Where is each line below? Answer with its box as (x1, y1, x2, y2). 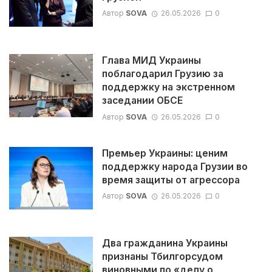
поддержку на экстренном (101, 81, 235, 93)
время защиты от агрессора (101, 174, 240, 186)
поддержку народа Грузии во (101, 160, 248, 172)
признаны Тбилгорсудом (101, 251, 223, 263)
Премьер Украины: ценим (101, 147, 228, 159)
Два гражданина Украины (101, 237, 228, 250)
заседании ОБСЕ (101, 95, 183, 107)
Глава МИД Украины (101, 55, 201, 67)
